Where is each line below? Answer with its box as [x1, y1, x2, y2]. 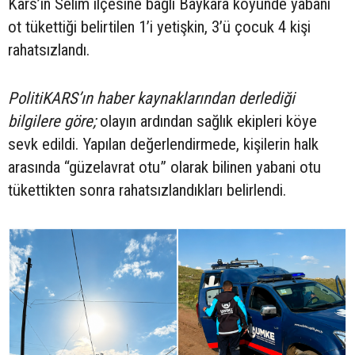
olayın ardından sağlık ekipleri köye [96, 112, 317, 132]
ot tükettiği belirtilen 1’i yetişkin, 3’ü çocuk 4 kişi [8, 17, 311, 37]
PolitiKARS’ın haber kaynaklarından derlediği [8, 89, 295, 109]
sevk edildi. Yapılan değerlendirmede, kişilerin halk [8, 135, 319, 155]
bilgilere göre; [8, 112, 96, 132]
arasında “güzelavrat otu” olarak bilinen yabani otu [8, 158, 321, 177]
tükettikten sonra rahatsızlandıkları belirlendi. [8, 181, 286, 200]
